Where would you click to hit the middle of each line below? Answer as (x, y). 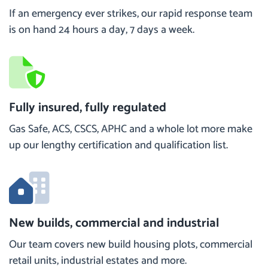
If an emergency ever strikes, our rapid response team (131, 14)
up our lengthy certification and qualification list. (118, 145)
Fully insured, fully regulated (88, 108)
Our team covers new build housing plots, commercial (131, 245)
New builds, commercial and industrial (114, 223)
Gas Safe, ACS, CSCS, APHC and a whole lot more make (131, 129)
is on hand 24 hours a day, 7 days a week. (102, 30)
